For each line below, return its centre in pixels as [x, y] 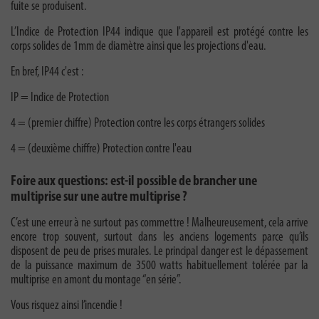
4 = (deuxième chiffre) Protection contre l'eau [101, 150]
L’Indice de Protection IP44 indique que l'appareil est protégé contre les [159, 33]
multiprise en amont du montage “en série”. [96, 281]
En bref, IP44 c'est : [47, 73]
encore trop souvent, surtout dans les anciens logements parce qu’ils [159, 238]
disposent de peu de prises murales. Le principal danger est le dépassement [159, 252]
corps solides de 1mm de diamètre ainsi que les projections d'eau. [138, 47]
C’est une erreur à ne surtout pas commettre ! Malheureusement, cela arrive [159, 224]
